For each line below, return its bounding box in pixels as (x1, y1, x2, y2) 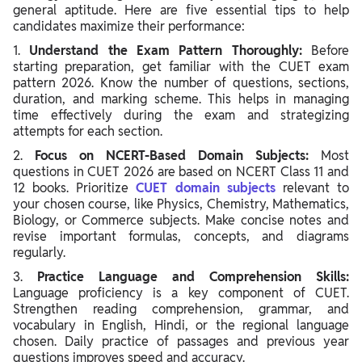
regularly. (13, 243, 65, 261)
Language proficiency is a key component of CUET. (13, 284, 349, 301)
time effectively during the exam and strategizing (13, 106, 349, 124)
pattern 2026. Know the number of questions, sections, (13, 74, 349, 91)
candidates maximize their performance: (13, 17, 245, 35)
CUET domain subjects (136, 179, 276, 196)
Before (301, 41, 350, 59)
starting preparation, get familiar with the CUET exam (13, 57, 349, 75)
